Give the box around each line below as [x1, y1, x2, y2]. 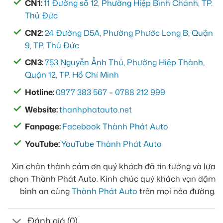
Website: [25, 104, 59, 115]
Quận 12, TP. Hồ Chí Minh [25, 69, 119, 81]
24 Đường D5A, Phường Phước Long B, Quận [45, 27, 213, 38]
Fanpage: [25, 121, 62, 132]
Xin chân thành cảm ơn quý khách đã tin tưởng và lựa [11, 161, 216, 172]
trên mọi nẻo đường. [137, 186, 216, 197]
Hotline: [25, 86, 56, 98]
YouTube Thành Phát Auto [61, 138, 162, 149]
